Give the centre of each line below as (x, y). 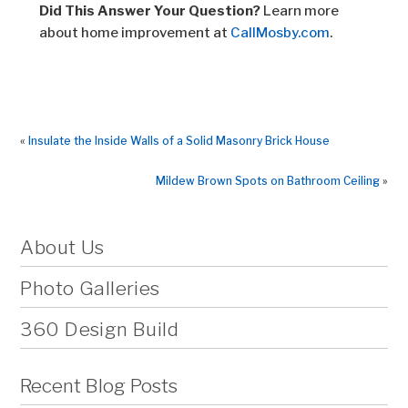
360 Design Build (100, 329)
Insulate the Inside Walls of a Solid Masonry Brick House (179, 141)
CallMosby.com (280, 33)
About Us (62, 247)
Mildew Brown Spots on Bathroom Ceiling (267, 181)
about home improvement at (134, 33)
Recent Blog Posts (99, 386)
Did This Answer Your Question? (149, 11)
